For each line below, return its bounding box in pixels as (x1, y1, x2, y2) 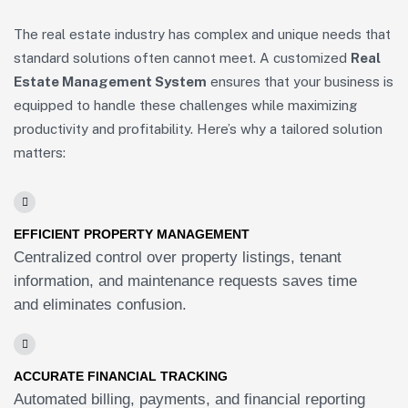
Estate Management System (14, 73, 207, 89)
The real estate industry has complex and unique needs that (14, 25, 391, 42)
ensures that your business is (207, 73, 393, 89)
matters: (14, 144, 66, 160)
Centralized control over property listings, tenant (14, 248, 342, 266)
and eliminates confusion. (14, 295, 187, 313)
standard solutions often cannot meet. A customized (14, 49, 351, 66)
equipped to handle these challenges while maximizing (14, 97, 357, 113)
